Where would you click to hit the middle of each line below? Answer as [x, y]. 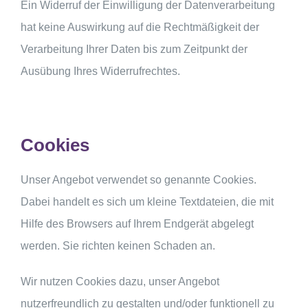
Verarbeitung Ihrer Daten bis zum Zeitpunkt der [134, 49]
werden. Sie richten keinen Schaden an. [118, 245]
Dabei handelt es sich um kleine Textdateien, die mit [147, 201]
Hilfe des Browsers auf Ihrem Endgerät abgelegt [137, 223]
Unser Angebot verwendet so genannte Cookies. [139, 179]
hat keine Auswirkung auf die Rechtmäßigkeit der [140, 27]
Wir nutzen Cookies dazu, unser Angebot [120, 281]
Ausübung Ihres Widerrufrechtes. [102, 71]
